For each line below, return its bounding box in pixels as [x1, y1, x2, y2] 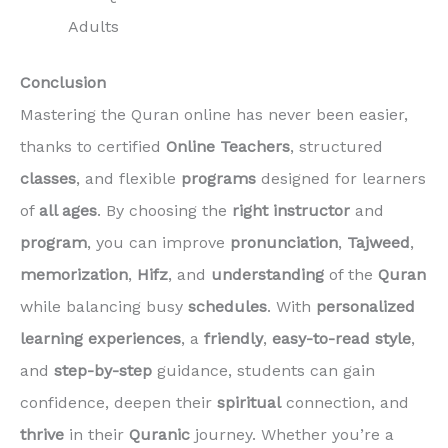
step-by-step [54, 360, 152, 380]
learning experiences [20, 328, 181, 348]
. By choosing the [97, 200, 232, 220]
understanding [211, 264, 324, 284]
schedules [188, 296, 267, 316]
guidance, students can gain [152, 360, 375, 380]
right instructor [232, 200, 350, 220]
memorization [20, 264, 128, 284]
